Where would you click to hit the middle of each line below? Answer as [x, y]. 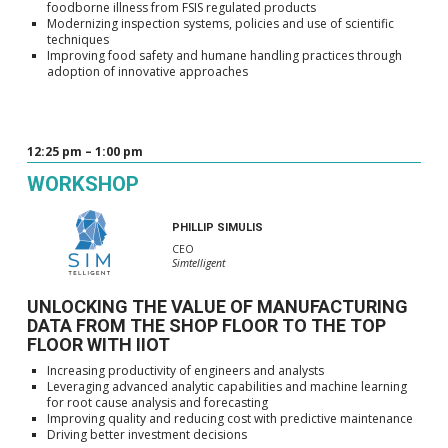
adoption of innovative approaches [147, 71]
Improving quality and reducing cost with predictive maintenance [229, 419]
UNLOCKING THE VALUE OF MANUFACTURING [217, 307]
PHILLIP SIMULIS [217, 228]
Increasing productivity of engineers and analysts [185, 371]
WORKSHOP [82, 183]
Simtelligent [198, 262]
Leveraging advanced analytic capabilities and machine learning [226, 387]
